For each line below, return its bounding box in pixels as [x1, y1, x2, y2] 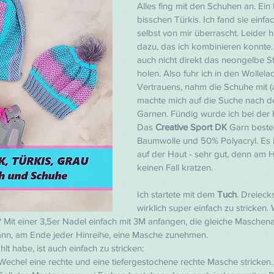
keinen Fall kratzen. [137, 162, 213, 172]
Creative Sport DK [155, 122, 229, 132]
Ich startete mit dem [137, 189, 217, 199]
